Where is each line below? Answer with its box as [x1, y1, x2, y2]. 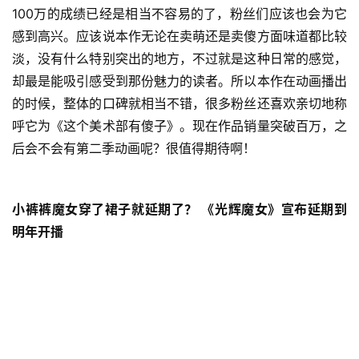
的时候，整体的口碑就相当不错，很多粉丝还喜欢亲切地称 [12, 95, 347, 111]
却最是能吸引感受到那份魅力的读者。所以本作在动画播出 [12, 72, 347, 89]
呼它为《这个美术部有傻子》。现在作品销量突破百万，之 [12, 117, 347, 134]
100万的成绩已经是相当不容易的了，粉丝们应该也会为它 [12, 5, 347, 22]
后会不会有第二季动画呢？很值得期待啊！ [12, 139, 256, 156]
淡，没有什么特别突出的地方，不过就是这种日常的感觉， [12, 50, 347, 67]
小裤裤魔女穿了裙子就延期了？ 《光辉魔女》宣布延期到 [12, 200, 347, 217]
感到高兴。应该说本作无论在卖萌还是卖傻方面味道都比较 [12, 27, 347, 44]
